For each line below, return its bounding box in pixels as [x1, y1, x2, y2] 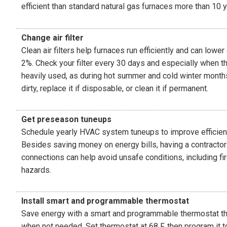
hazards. [21, 165, 51, 175]
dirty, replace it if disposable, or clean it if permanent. [21, 83, 208, 93]
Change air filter [21, 32, 84, 43]
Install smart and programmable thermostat [21, 196, 189, 206]
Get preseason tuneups [21, 114, 111, 124]
